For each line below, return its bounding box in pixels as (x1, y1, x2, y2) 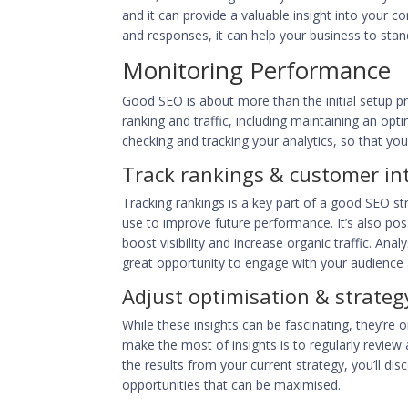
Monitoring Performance (122, 53, 392, 87)
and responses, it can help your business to (122, 25, 382, 44)
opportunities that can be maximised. (122, 375, 342, 393)
